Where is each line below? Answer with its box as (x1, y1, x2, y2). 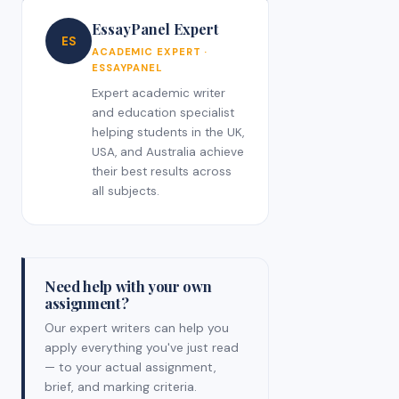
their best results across (92, 164, 232, 180)
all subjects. (92, 183, 159, 199)
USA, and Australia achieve (92, 144, 244, 160)
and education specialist (92, 105, 234, 121)
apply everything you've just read (45, 339, 239, 356)
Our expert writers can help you (45, 320, 229, 337)
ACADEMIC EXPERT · (92, 45, 208, 59)
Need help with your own (45, 276, 212, 297)
